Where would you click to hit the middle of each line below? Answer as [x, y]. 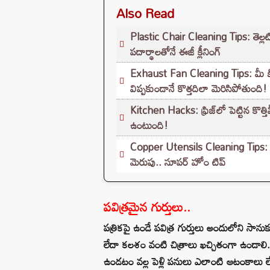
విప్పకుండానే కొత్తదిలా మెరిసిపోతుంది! [199, 88]
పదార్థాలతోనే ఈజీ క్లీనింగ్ [175, 51]
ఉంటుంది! [149, 125]
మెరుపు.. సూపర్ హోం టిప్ [178, 162]
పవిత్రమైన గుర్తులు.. [147, 206]
